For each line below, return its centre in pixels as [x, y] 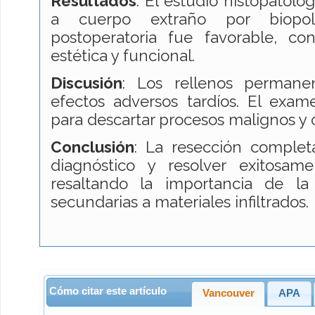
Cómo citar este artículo [108, 291]
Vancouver [228, 294]
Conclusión [92, 147]
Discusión [86, 83]
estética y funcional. [125, 55]
